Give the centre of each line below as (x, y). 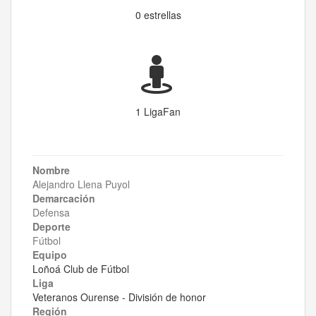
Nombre (51, 170)
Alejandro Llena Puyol (81, 184)
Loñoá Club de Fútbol (81, 269)
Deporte (51, 227)
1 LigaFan (158, 112)
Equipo (50, 255)
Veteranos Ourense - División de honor (119, 297)
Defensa (51, 213)
